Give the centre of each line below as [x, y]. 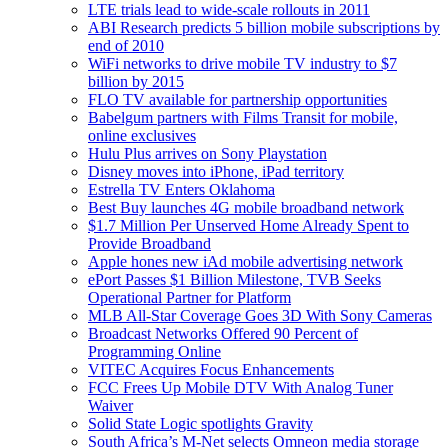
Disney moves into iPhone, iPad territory [216, 171]
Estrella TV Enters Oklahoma [181, 189]
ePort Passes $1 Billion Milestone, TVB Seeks [234, 279]
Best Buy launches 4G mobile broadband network [246, 207]
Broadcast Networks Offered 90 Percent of [223, 333]
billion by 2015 [136, 81]
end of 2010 [126, 45]
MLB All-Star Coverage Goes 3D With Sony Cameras [260, 315]
